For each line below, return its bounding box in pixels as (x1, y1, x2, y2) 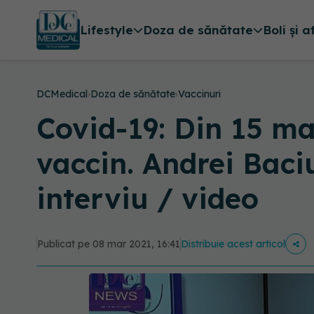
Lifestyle (79, 22, 133, 38)
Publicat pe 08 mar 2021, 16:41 (37, 238, 180, 250)
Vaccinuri (178, 88, 221, 100)
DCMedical (36, 88, 88, 100)
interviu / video (36, 181, 259, 216)
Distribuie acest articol (181, 238, 285, 250)
